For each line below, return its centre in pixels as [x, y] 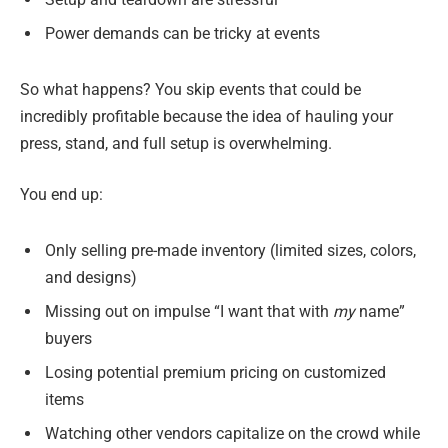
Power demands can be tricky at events [182, 33]
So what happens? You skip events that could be [190, 89]
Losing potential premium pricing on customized [215, 372]
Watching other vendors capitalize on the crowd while [232, 433]
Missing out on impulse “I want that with [189, 311]
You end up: [61, 195]
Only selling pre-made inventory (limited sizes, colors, [230, 250]
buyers [68, 338]
